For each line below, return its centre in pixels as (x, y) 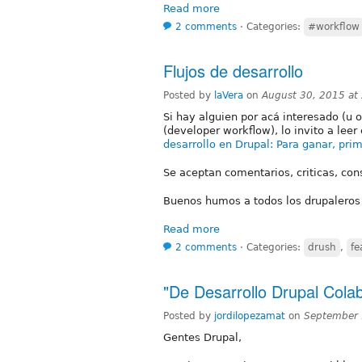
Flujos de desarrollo (233, 70)
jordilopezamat (250, 316)
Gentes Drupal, (202, 337)
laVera (229, 95)
